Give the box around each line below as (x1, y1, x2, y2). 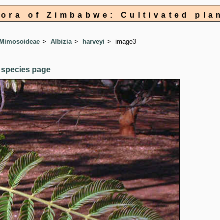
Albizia (51, 38, 72, 46)
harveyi (82, 38, 105, 46)
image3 (115, 38, 136, 46)
